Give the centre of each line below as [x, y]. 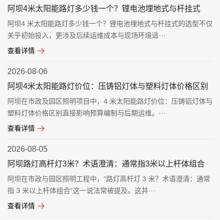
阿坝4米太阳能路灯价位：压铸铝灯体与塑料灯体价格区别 [108, 86]
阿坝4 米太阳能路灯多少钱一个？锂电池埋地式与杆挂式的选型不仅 [110, 23]
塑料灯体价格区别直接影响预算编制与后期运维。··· [87, 113]
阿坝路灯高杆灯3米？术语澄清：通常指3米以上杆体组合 [106, 164]
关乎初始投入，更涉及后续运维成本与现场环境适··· [87, 35]
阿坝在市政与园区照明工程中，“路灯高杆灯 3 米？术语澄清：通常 [109, 179]
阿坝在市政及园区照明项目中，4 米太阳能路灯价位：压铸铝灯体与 [110, 101]
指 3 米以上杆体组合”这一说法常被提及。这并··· [82, 190]
